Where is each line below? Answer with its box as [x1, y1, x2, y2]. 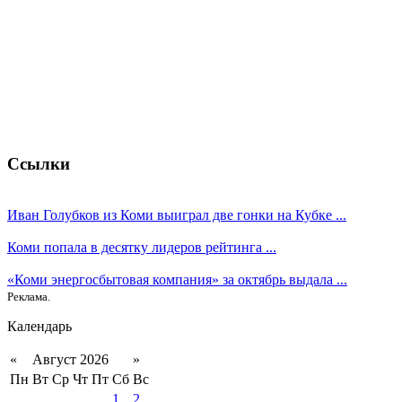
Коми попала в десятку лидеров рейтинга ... [7, 239, 276, 255]
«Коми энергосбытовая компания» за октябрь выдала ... [7, 271, 347, 287]
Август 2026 [32, 351, 109, 367]
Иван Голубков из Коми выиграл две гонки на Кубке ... [7, 206, 346, 223]
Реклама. [7, 289, 50, 303]
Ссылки [7, 153, 70, 173]
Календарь [7, 318, 72, 334]
